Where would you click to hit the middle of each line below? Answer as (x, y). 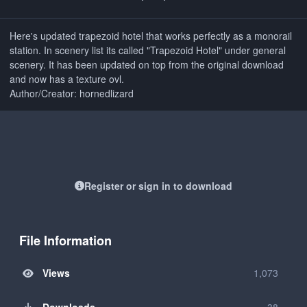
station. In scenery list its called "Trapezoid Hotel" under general (148, 50)
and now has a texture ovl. (67, 79)
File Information (65, 240)
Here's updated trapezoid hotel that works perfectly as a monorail (151, 36)
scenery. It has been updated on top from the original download (147, 65)
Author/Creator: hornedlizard (72, 94)
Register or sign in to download (158, 186)
